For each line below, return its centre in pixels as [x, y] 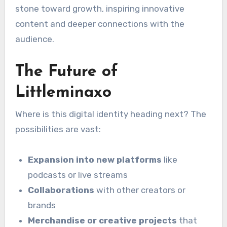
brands [42, 205]
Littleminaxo [63, 92]
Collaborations [61, 190]
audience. [34, 39]
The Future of [66, 72]
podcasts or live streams [78, 175]
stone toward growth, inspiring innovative [100, 8]
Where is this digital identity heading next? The [110, 114]
